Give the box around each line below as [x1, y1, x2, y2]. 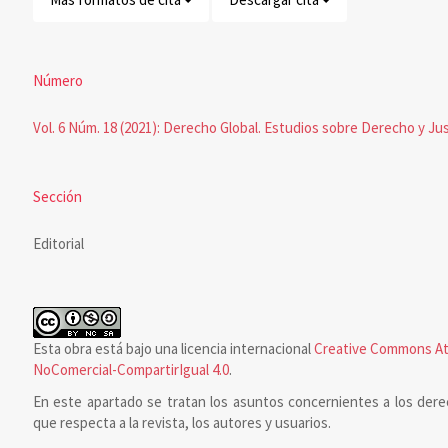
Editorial [32, 234, 84, 254]
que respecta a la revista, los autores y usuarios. [32, 412, 331, 432]
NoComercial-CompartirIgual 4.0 [32, 360, 229, 380]
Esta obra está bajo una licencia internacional [32, 339, 314, 359]
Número [32, 71, 83, 91]
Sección [32, 187, 82, 207]
